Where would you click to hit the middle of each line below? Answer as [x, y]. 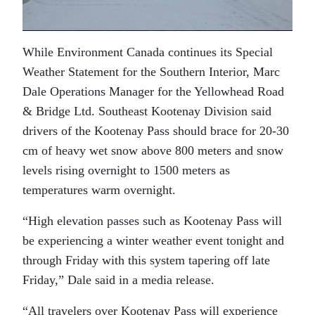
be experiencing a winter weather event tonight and [153, 241]
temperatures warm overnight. [99, 190]
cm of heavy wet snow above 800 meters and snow [153, 151]
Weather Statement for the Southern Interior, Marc [151, 72]
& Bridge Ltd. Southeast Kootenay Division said [147, 111]
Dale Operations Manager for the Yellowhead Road [153, 92]
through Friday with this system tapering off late [146, 261]
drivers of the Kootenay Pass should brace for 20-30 [156, 131]
